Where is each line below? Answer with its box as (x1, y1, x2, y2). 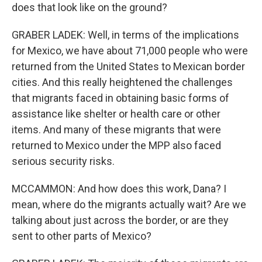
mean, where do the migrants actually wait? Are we (12, 198, 246, 211)
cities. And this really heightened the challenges (12, 76, 233, 88)
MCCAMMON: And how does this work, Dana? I (12, 182, 226, 195)
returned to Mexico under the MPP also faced (12, 139, 221, 151)
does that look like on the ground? (12, 1, 167, 13)
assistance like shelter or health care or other (12, 108, 220, 120)
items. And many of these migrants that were (12, 123, 221, 136)
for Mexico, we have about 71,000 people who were (12, 44, 248, 57)
